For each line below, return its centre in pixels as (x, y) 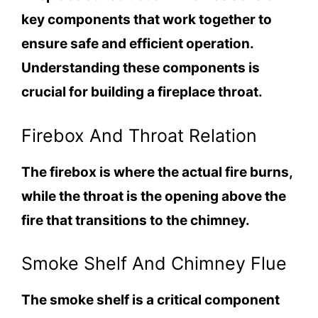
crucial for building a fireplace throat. (142, 92)
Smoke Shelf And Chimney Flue (154, 264)
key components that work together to (147, 20)
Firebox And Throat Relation (139, 135)
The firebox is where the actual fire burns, (157, 172)
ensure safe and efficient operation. (137, 44)
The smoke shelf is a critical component (150, 300)
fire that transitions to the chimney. (136, 220)
